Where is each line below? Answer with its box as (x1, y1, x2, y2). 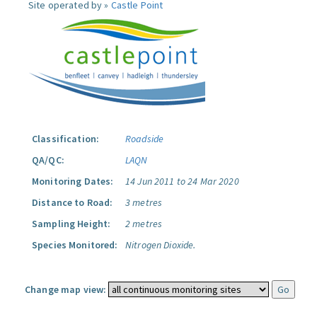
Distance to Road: (32, 196, 113, 209)
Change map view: (25, 283, 107, 296)
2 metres (125, 217, 163, 230)
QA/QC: (32, 154, 64, 166)
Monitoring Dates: (32, 175, 114, 188)
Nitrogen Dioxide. (125, 238, 196, 251)
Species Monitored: (32, 238, 118, 251)
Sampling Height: (32, 217, 111, 230)
